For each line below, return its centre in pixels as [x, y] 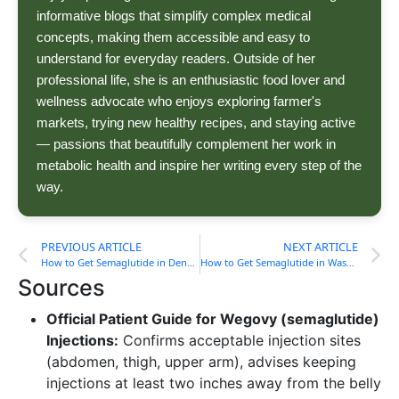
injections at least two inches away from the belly [214, 383]
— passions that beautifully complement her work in [186, 144]
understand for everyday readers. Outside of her [176, 59]
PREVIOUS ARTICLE [91, 247]
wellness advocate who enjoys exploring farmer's [179, 102]
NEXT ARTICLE [321, 247]
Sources [61, 288]
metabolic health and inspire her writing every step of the [199, 166]
